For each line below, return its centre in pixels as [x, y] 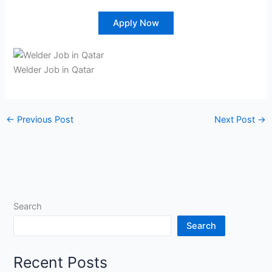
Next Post [236, 120]
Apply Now [136, 23]
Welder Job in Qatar [54, 70]
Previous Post [44, 120]
